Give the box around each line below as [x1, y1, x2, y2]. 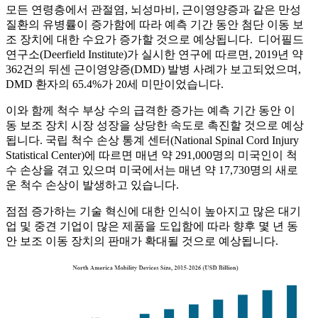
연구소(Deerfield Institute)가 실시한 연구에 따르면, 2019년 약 [6, 48, 303, 61]
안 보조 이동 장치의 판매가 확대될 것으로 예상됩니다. [6, 235, 278, 248]
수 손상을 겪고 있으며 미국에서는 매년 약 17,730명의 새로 [6, 164, 298, 177]
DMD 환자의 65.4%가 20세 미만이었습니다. [6, 78, 224, 91]
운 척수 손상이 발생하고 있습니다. [6, 179, 179, 192]
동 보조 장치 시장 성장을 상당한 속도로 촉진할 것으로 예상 [6, 119, 304, 132]
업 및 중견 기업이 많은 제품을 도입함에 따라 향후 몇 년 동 [6, 220, 298, 233]
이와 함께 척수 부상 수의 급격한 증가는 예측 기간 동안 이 [6, 104, 295, 117]
